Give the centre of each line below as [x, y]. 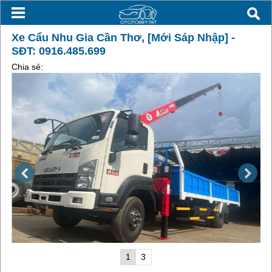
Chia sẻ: [27, 67]
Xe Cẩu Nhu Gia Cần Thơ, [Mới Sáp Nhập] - [123, 38]
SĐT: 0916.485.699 [58, 51]
